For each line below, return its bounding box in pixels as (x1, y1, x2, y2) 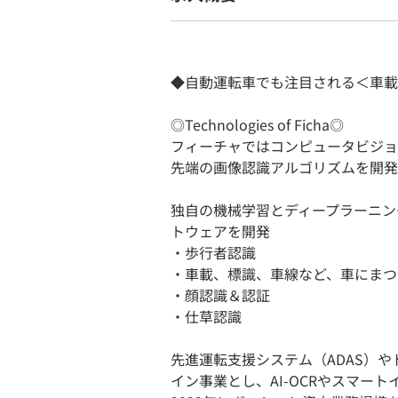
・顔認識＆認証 (171, 284, 270, 306)
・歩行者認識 (171, 242, 256, 263)
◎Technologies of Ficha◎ (171, 114, 344, 135)
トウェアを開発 (171, 220, 270, 242)
